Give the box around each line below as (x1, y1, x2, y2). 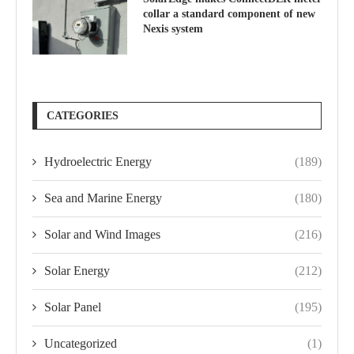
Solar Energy (44, 263, 110, 277)
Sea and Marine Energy (44, 190, 162, 205)
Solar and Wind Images (44, 227, 160, 241)
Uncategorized (44, 336, 117, 350)
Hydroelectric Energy (44, 154, 152, 168)
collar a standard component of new (143, 7, 315, 20)
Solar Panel (44, 299, 101, 314)
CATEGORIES (47, 109, 119, 122)
